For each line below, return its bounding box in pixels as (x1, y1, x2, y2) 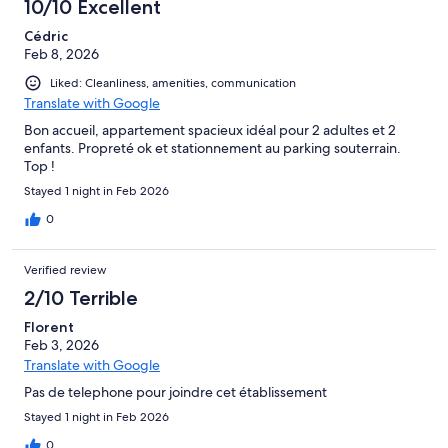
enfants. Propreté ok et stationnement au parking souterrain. (24, 139, 401, 158)
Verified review (24, 262, 107, 279)
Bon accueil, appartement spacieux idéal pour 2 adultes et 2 (24, 121, 396, 140)
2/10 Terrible (24, 286, 138, 311)
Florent (24, 318, 74, 337)
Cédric (24, 27, 68, 46)
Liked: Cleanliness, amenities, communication (50, 75, 296, 92)
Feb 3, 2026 (24, 336, 99, 355)
